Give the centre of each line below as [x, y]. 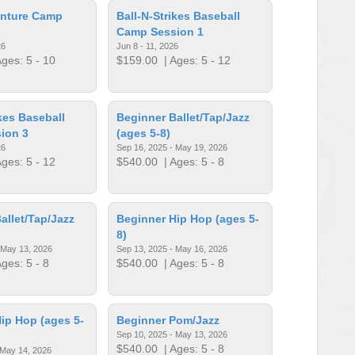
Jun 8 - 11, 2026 [148, 46]
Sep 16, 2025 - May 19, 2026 [172, 147]
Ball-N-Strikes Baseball [179, 15]
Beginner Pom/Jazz [168, 320]
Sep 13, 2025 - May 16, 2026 [172, 248]
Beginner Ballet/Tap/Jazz [183, 117]
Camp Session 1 [160, 31]
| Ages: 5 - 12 [195, 60]
